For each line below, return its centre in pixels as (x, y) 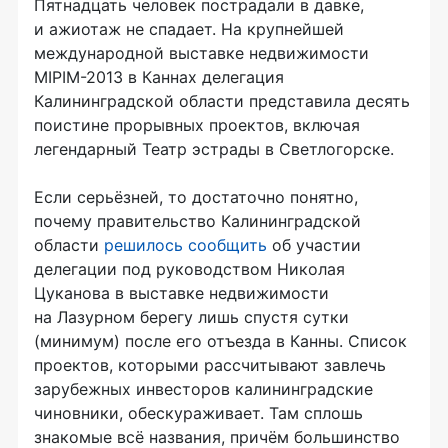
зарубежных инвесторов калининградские (203, 389)
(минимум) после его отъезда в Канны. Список (220, 341)
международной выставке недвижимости (201, 53)
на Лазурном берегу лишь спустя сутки (191, 317)
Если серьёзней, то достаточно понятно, (196, 197)
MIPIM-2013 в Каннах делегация (159, 77)
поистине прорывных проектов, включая (197, 125)
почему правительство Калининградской (197, 221)
